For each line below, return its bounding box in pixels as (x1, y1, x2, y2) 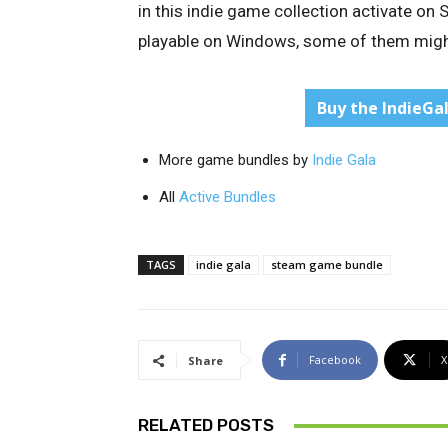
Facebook (309, 352, 361, 368)
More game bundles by (159, 151, 312, 170)
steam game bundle (271, 257, 383, 273)
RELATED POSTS (138, 415, 274, 436)
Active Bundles (179, 188, 276, 207)
